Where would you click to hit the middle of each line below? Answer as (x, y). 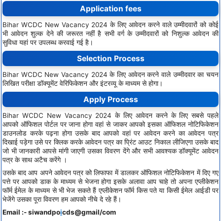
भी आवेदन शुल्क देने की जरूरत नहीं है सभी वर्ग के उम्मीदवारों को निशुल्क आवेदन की (110, 34)
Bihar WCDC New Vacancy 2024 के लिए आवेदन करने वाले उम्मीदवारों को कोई (110, 25)
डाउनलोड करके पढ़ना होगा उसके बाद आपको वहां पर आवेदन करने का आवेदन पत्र (110, 133)
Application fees (110, 9)
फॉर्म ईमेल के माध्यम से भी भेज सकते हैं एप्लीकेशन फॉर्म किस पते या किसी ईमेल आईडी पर (110, 191)
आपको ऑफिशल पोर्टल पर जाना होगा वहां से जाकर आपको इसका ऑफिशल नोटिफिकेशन (110, 125)
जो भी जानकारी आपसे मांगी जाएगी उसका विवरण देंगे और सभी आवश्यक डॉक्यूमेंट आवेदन (110, 151)
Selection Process (110, 59)
